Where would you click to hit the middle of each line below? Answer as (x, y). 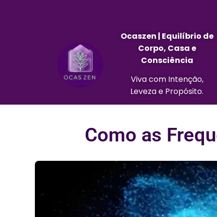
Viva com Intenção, (167, 79)
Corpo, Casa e (167, 48)
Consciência (167, 60)
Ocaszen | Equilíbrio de (167, 36)
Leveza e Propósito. (167, 92)
